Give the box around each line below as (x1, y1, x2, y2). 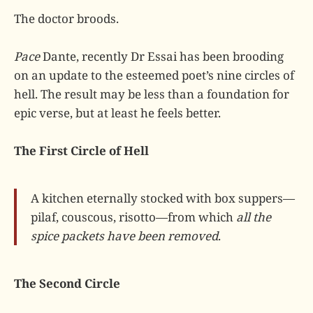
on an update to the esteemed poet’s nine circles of (14, 66, 294, 83)
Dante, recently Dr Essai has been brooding (40, 48, 284, 64)
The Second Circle (14, 275, 120, 291)
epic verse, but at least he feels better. (14, 104, 221, 121)
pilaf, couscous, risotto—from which (31, 208, 236, 225)
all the (236, 208, 271, 225)
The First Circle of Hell (14, 143, 149, 159)
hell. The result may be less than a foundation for (14, 85, 289, 102)
